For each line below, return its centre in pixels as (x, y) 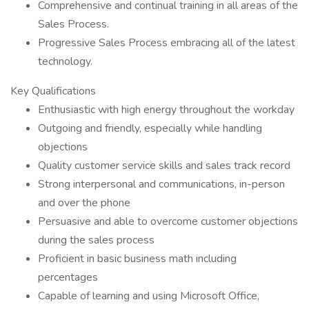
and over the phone (84, 203)
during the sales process (96, 240)
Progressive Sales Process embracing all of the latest (167, 43)
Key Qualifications (53, 91)
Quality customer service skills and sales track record (164, 166)
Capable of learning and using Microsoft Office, (149, 296)
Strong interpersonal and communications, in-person (161, 184)
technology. (65, 61)
